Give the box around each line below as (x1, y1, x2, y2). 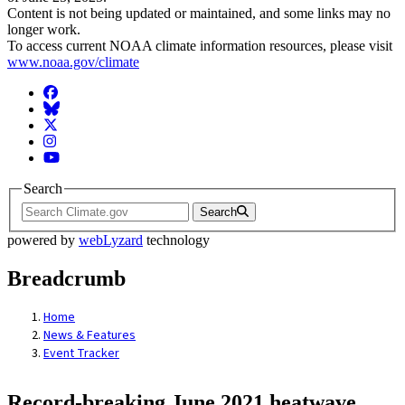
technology (143, 231, 210, 248)
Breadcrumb (7, 266, 126, 290)
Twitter (42, 117, 83, 133)
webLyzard (79, 231, 143, 248)
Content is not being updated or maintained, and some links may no (7, 5, 391, 22)
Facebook (42, 84, 99, 100)
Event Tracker (43, 344, 119, 363)
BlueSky (42, 100, 92, 117)
